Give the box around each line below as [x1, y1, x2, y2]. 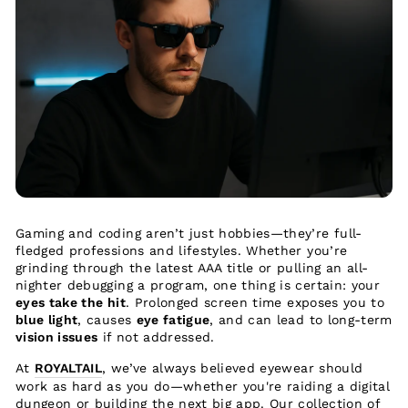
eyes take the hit [15, 295, 126, 311]
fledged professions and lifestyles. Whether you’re [15, 243, 348, 259]
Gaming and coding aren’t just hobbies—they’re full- [15, 226, 362, 241]
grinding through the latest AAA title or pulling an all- [15, 260, 369, 276]
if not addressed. [97, 330, 215, 345]
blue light [15, 312, 78, 328]
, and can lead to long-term [209, 312, 393, 328]
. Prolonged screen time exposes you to [125, 295, 384, 311]
